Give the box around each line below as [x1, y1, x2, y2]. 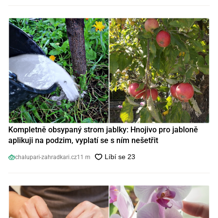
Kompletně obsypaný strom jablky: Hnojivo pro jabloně [8, 125, 198, 134]
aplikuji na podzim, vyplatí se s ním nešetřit [8, 135, 158, 145]
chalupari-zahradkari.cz [15, 154, 77, 161]
